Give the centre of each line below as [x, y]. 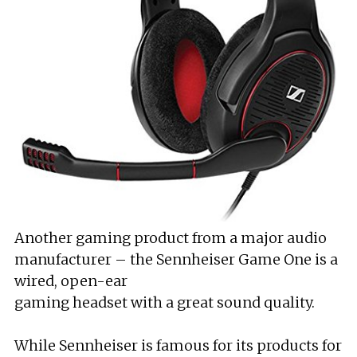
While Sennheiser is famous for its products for [178, 345]
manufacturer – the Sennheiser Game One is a [176, 259]
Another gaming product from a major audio [171, 238]
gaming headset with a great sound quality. [165, 302]
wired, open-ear [71, 281]
